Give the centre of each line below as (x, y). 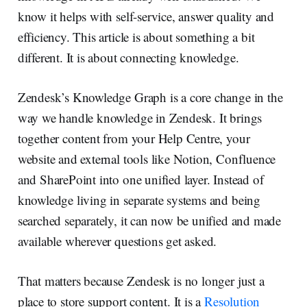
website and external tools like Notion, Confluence (147, 158)
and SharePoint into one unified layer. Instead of (140, 179)
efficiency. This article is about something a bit (136, 36)
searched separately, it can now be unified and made (149, 220)
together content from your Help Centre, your (134, 138)
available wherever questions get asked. (117, 241)
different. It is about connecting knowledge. (128, 57)
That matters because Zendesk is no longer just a (141, 280)
